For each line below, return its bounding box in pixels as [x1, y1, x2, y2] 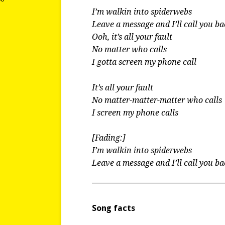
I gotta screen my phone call [92, 57, 197, 67]
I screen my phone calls [92, 107, 179, 118]
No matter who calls [92, 45, 167, 55]
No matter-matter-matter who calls [92, 95, 222, 105]
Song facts [92, 203, 136, 213]
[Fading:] [92, 133, 126, 143]
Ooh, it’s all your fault [92, 32, 173, 42]
